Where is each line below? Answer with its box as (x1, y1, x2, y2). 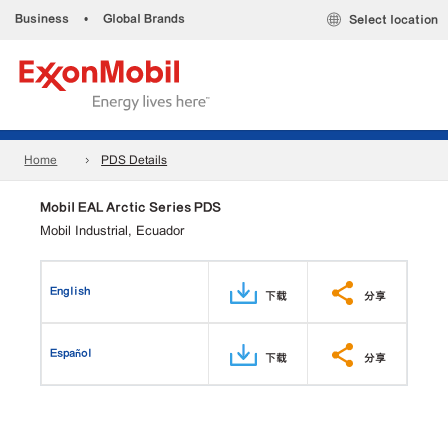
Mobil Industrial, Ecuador (40, 223, 184, 238)
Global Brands (103, 12, 185, 25)
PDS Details (101, 153, 168, 168)
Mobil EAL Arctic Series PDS (40, 199, 221, 215)
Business (15, 12, 69, 25)
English (50, 284, 91, 297)
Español (50, 346, 93, 359)
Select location (349, 13, 438, 27)
